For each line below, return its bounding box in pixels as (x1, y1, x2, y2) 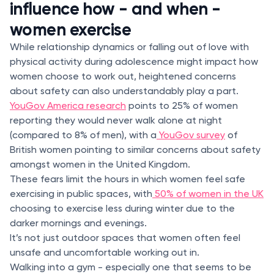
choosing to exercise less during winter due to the (10, 202, 235, 214)
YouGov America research (10, 99, 126, 111)
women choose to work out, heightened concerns (10, 70, 236, 82)
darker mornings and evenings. (10, 217, 147, 229)
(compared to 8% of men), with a (10, 128, 157, 141)
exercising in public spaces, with (10, 187, 152, 199)
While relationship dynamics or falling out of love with (10, 40, 249, 53)
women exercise (10, 18, 131, 40)
